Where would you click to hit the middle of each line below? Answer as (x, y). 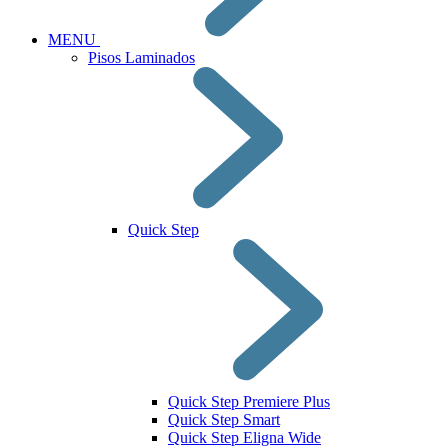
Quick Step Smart (224, 419)
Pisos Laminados (141, 57)
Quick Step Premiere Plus (249, 401)
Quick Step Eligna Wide (244, 437)
